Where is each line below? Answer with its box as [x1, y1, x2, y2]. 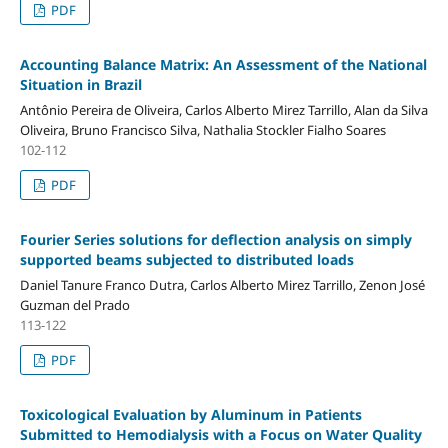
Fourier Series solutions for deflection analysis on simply [19, 229, 412, 249]
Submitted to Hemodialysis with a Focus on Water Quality [19, 424, 422, 444]
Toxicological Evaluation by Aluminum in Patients [19, 404, 362, 424]
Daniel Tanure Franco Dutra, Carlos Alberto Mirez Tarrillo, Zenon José [19, 275, 425, 294]
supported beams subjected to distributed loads [19, 249, 354, 269]
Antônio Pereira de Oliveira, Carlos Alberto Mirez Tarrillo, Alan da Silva [19, 100, 428, 119]
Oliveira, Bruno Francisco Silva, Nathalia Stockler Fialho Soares [19, 120, 386, 139]
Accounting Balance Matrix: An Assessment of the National [19, 54, 427, 74]
